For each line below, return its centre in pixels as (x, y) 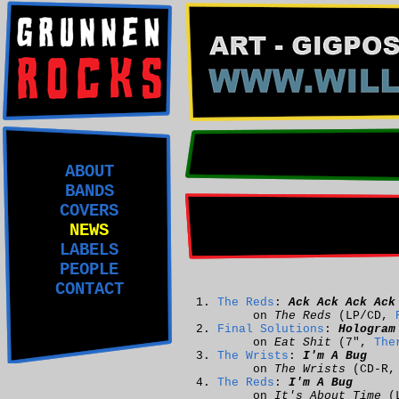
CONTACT (89, 289)
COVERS (89, 211)
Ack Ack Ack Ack (342, 303)
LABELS (89, 250)
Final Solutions (271, 330)
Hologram (367, 330)
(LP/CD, (363, 316)
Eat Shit (303, 343)
